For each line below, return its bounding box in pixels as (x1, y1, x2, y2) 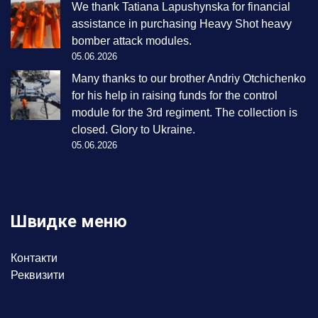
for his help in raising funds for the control (72, 89, 278, 102)
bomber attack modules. (72, 35, 192, 48)
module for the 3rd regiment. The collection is (72, 106, 297, 119)
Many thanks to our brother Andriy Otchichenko (72, 72, 306, 85)
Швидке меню (11, 212, 127, 232)
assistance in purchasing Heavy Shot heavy (72, 18, 292, 31)
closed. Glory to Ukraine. (72, 124, 195, 136)
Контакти (11, 252, 57, 265)
